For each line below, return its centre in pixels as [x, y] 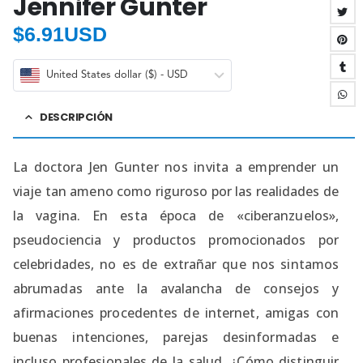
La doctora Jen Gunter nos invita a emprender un [176, 167]
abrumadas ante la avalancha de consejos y [176, 289]
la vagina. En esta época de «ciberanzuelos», [176, 216]
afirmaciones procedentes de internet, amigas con [176, 313]
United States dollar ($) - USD [117, 75]
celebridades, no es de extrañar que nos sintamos [176, 265]
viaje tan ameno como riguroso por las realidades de [176, 192]
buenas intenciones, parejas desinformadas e [176, 337]
